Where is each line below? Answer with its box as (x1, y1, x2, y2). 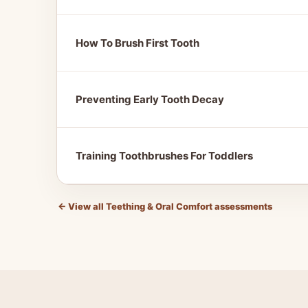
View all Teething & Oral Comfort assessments (66, 201, 272, 212)
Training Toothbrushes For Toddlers (76, 149, 253, 162)
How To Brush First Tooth (76, 36, 199, 49)
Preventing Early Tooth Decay (76, 93, 224, 106)
